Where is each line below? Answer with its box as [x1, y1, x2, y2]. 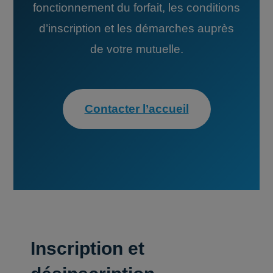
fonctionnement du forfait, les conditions [33, 1, 240, 14]
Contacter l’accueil [84, 102, 189, 115]
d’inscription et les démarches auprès [39, 22, 234, 35]
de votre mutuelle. [90, 43, 183, 55]
